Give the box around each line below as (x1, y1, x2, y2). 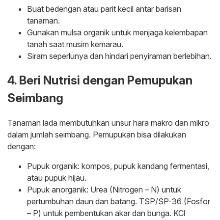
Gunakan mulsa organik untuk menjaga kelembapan (27, 27, 208, 38)
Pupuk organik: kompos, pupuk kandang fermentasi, (27, 161, 209, 171)
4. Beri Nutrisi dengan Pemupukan (7, 73, 192, 87)
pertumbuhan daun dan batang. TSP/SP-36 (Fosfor (27, 196, 210, 206)
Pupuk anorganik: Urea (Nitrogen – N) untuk (27, 184, 181, 194)
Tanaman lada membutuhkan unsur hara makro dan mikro (7, 117, 209, 128)
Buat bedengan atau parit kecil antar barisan (27, 4, 181, 14)
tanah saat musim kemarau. (27, 39, 123, 50)
